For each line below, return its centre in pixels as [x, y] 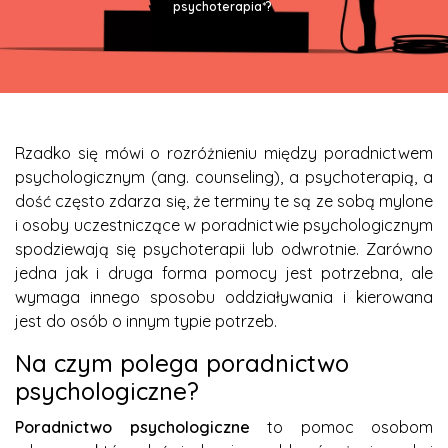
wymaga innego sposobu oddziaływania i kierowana [224, 296]
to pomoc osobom [341, 426]
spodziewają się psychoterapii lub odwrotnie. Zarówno [224, 248]
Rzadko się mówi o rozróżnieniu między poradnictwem [224, 152]
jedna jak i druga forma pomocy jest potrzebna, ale [224, 272]
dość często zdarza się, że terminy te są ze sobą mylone [224, 200]
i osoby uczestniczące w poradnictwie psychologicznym [224, 224]
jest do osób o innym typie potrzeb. [146, 320]
